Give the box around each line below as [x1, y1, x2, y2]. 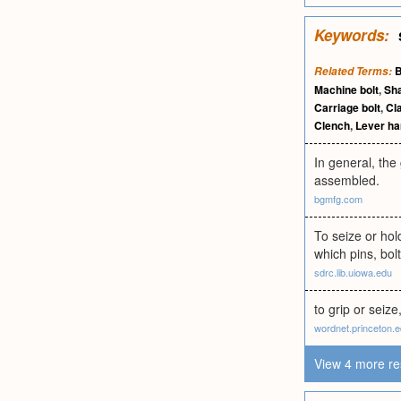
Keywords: [314, 24, 389, 46]
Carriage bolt [314, 99, 380, 115]
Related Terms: [314, 64, 392, 79]
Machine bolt [314, 81, 379, 98]
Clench [314, 117, 350, 133]
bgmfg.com [314, 192, 363, 206]
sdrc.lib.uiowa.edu [314, 265, 392, 279]
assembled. [314, 171, 380, 189]
